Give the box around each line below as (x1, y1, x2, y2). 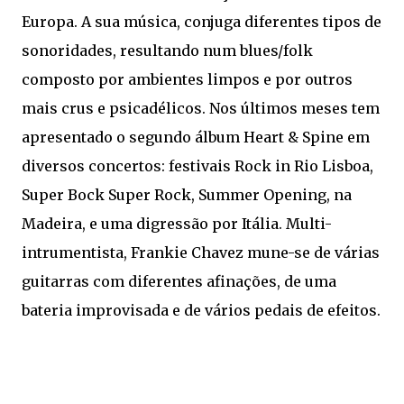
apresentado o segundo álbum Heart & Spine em (22, 127, 370, 146)
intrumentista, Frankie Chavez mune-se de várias (22, 243, 380, 262)
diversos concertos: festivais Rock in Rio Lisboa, (22, 156, 373, 175)
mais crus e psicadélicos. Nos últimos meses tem (22, 98, 380, 117)
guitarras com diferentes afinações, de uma (22, 271, 336, 290)
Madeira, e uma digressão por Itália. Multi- (22, 214, 332, 233)
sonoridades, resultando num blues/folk (22, 41, 313, 60)
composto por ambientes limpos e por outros (22, 69, 353, 88)
